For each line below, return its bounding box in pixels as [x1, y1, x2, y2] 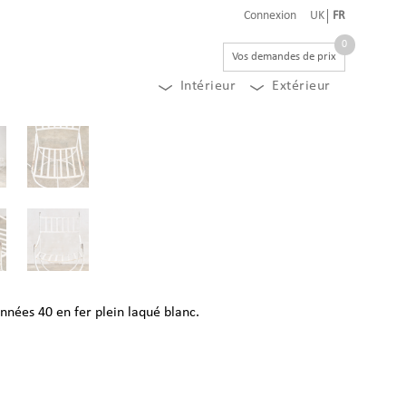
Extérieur [272, 79, 331, 93]
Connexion [243, 9, 296, 23]
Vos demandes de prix [231, 51, 336, 63]
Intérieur [179, 79, 237, 93]
